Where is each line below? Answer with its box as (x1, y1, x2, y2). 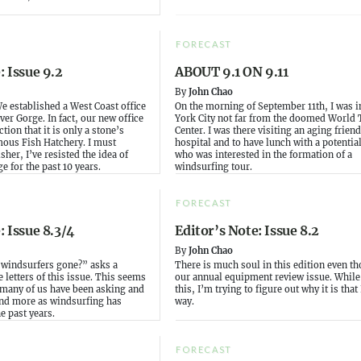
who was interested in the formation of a (175, 149, 353, 161)
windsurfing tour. (175, 161, 253, 173)
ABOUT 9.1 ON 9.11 (175, 64, 288, 81)
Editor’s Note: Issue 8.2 (175, 222, 319, 239)
